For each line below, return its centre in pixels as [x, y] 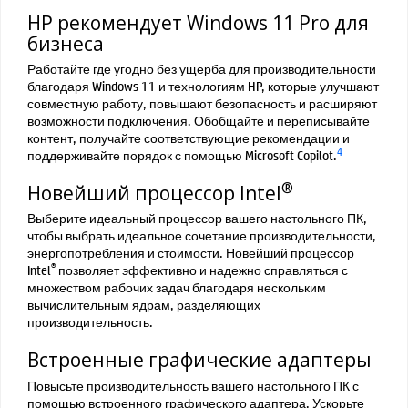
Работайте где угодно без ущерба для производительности [202, 69]
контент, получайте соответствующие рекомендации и [189, 138]
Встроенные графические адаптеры [202, 360]
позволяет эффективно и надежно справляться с [202, 270]
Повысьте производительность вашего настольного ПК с [193, 385]
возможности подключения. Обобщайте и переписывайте [199, 121]
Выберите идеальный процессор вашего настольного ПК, [197, 218]
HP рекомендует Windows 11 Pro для [198, 22]
